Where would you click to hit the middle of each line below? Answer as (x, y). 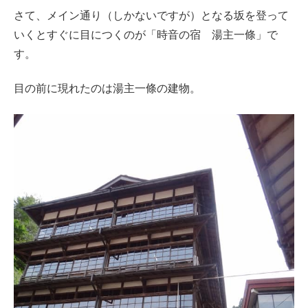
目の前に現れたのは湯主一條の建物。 (107, 89)
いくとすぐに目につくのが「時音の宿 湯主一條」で (146, 35)
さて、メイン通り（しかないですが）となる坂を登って (151, 16)
